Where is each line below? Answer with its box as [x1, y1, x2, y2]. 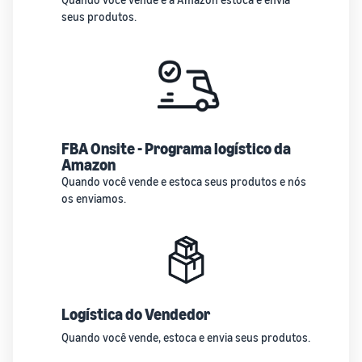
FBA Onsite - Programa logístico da [61, 138, 291, 158]
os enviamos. [61, 191, 126, 205]
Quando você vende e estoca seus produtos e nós [61, 174, 306, 188]
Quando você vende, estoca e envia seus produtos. [61, 330, 310, 344]
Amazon [61, 154, 116, 174]
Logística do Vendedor [61, 304, 210, 323]
